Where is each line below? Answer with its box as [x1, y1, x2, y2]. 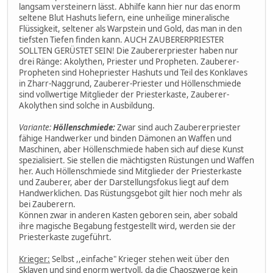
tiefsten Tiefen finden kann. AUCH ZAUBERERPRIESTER [19, 34, 224, 45]
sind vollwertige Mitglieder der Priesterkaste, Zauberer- [19, 88, 229, 100]
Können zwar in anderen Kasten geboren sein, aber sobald [19, 209, 238, 221]
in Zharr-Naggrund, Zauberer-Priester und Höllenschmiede [19, 77, 241, 89]
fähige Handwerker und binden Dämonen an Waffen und [19, 132, 232, 144]
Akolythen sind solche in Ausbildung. [19, 99, 155, 111]
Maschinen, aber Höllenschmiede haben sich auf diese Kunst [19, 143, 244, 155]
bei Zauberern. [19, 198, 76, 210]
